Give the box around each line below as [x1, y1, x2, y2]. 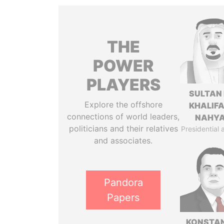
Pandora [103, 176, 143, 188]
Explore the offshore [84, 99, 162, 109]
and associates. [94, 135, 153, 145]
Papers [107, 191, 140, 203]
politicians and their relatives [68, 123, 178, 133]
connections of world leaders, [67, 111, 180, 121]
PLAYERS [86, 75, 160, 94]
